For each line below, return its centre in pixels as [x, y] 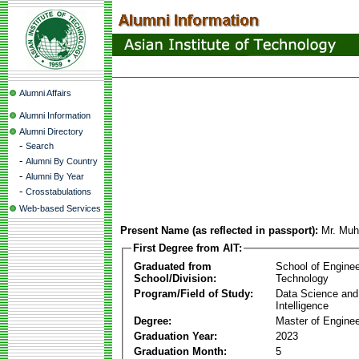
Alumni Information [55, 115]
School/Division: [175, 278]
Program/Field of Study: [194, 293]
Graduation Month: [180, 351]
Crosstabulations [58, 192]
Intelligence [302, 305]
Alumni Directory [51, 131]
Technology [302, 278]
